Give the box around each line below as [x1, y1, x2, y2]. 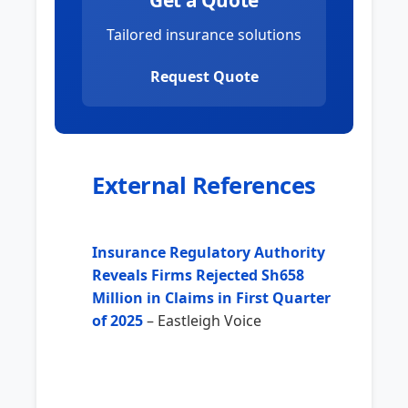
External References [92, 169, 316, 202]
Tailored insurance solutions [107, 25, 301, 46]
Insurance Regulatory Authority [92, 242, 325, 263]
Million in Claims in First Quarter [92, 288, 331, 309]
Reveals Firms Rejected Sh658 [92, 265, 304, 286]
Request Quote [149, 66, 259, 87]
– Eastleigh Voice [143, 311, 261, 331]
